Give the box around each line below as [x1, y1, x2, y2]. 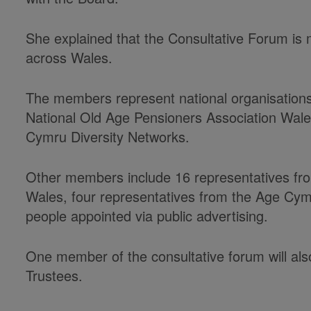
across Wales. [26, 47, 113, 67]
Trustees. [26, 265, 83, 285]
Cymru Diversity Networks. [26, 126, 190, 146]
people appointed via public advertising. [26, 205, 269, 226]
